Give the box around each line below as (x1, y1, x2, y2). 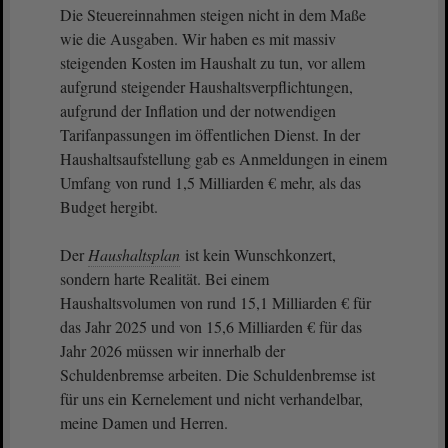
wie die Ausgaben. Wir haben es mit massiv (60, 28, 336, 49)
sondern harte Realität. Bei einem (60, 268, 269, 289)
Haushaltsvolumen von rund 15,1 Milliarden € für (60, 292, 371, 313)
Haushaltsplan (88, 244, 180, 265)
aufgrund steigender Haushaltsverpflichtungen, (60, 76, 353, 97)
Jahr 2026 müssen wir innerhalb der (60, 340, 285, 361)
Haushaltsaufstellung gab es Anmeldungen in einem (60, 148, 387, 169)
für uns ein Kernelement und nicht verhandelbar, (60, 388, 363, 409)
